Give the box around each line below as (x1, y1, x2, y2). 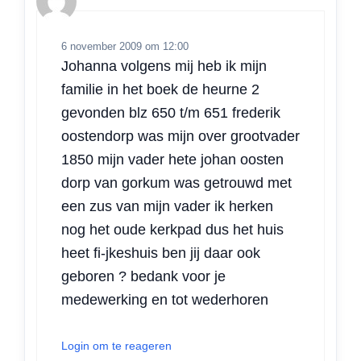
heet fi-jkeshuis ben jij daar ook (61, 245, 260, 262)
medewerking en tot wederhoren (61, 292, 268, 309)
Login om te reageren (61, 339, 172, 353)
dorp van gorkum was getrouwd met (61, 175, 292, 192)
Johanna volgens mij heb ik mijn (61, 58, 267, 75)
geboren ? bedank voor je (61, 268, 226, 285)
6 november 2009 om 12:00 (61, 40, 189, 53)
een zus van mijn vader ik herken (61, 198, 273, 215)
